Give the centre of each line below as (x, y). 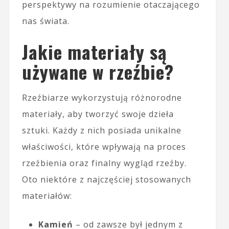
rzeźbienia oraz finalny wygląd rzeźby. (104, 163)
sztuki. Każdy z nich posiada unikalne (101, 131)
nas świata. (45, 21)
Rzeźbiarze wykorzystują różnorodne (102, 98)
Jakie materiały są (94, 52)
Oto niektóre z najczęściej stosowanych (106, 180)
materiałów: (47, 196)
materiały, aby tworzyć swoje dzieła (98, 114)
